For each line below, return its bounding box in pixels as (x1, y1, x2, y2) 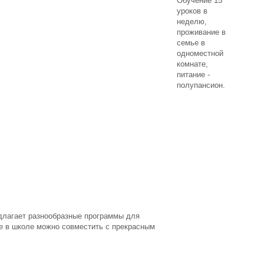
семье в (177, 38, 205, 47)
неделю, (177, 17, 207, 26)
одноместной (177, 49, 223, 58)
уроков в (177, 6, 207, 15)
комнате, (177, 60, 208, 68)
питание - (177, 70, 210, 79)
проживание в (177, 28, 226, 37)
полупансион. (177, 81, 227, 90)
